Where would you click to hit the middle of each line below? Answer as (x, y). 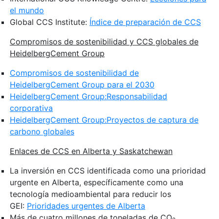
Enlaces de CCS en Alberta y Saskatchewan (91, 151)
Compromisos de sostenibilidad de (74, 73)
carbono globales (42, 131)
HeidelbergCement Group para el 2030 (82, 84)
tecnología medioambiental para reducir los (90, 194)
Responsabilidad (137, 96)
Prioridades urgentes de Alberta (86, 206)
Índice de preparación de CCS (145, 22)
